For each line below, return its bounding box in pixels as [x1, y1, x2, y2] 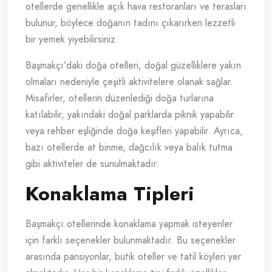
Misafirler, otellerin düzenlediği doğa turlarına [25, 91, 214, 106]
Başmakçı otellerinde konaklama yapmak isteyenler [25, 217, 233, 231]
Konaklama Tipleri [25, 180, 194, 208]
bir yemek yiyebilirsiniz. [25, 32, 118, 47]
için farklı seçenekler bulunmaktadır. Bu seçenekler [25, 233, 236, 248]
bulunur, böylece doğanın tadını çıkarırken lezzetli [25, 16, 235, 30]
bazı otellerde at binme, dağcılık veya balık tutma [25, 140, 233, 155]
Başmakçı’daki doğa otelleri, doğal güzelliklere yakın [25, 58, 241, 73]
